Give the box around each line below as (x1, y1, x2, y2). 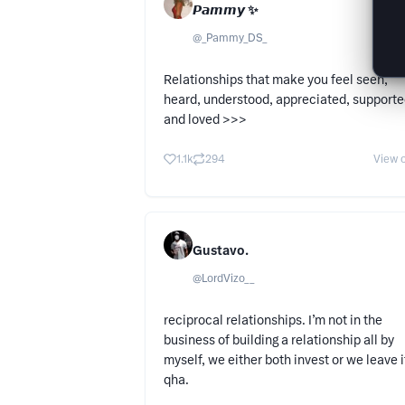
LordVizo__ (202, 272, 255, 286)
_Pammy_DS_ (202, 32, 268, 45)
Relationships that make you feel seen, (164, 72, 388, 88)
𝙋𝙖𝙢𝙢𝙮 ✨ (193, 3, 259, 18)
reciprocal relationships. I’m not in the (164, 313, 382, 328)
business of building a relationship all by (164, 333, 394, 348)
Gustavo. (193, 243, 249, 259)
